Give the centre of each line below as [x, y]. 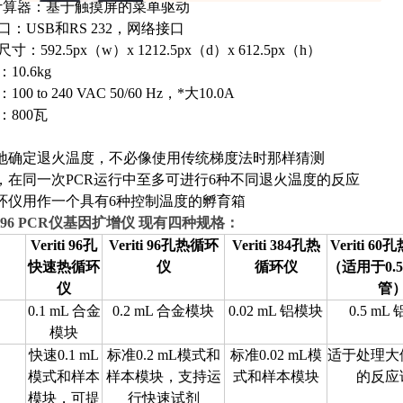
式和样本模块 [276, 376]
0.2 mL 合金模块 [163, 311]
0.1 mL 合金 [64, 311]
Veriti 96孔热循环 [163, 245]
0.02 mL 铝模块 [276, 311]
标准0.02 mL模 [276, 355]
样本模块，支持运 [163, 376]
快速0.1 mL [64, 355]
